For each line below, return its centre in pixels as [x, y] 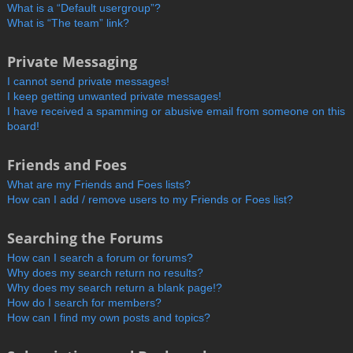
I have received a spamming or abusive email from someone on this [176, 111]
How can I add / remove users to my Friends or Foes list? [150, 199]
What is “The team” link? [68, 22]
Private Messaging [72, 61]
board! [23, 126]
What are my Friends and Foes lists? [99, 184]
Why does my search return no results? [105, 272]
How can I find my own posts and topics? [109, 317]
